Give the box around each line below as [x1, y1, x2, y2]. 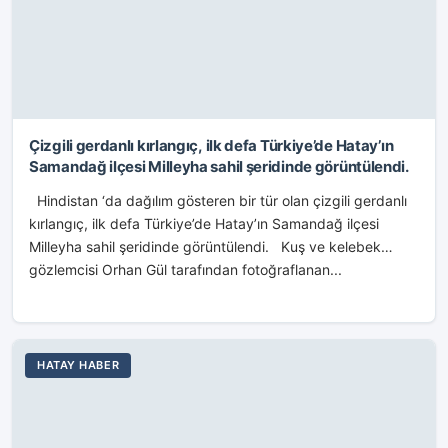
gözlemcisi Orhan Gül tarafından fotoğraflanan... [29, 261, 342, 278]
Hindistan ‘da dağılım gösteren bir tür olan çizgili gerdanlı [29, 192, 407, 209]
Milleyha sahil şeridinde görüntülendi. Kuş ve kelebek [29, 238, 381, 255]
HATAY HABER [37, 358, 120, 372]
